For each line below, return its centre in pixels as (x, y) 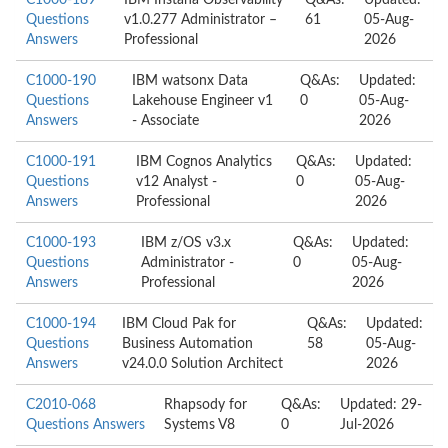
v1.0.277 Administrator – (201, 20)
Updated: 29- (380, 405)
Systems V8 (200, 425)
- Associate (165, 121)
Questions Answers (85, 425)
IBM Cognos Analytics (204, 162)
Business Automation (188, 344)
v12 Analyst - (177, 182)
